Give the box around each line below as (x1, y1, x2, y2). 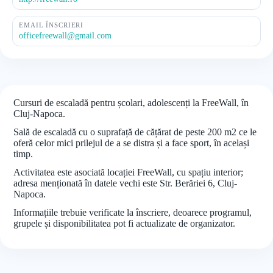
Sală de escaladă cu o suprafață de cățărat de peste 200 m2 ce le (13, 127, 257, 137)
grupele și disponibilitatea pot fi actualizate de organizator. (13, 218, 235, 229)
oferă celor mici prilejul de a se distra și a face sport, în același (13, 138, 249, 148)
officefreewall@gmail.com (19, 31, 112, 40)
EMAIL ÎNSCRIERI (19, 21, 84, 29)
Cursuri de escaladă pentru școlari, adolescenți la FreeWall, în (13, 97, 249, 108)
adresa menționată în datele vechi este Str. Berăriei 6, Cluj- (13, 178, 237, 188)
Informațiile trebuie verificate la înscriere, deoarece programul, (13, 207, 252, 218)
